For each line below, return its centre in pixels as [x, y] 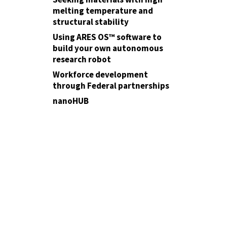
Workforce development [100, 74]
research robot [82, 59]
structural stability [91, 22]
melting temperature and [103, 11]
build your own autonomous [108, 48]
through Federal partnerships [111, 86]
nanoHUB [71, 101]
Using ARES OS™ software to [107, 37]
